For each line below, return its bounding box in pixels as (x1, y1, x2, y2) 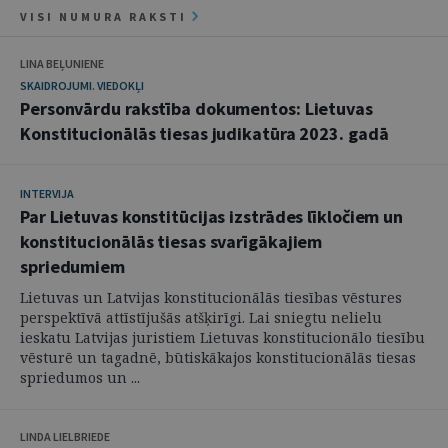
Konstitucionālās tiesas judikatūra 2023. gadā (20, 122, 389, 145)
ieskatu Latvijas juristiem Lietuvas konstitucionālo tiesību (20, 328, 425, 347)
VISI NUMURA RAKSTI (20, 9, 192, 24)
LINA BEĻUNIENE (20, 56, 104, 71)
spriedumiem (20, 255, 125, 278)
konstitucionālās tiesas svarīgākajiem (20, 230, 323, 253)
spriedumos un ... (20, 368, 140, 387)
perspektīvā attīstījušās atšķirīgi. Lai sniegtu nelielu (20, 308, 382, 327)
